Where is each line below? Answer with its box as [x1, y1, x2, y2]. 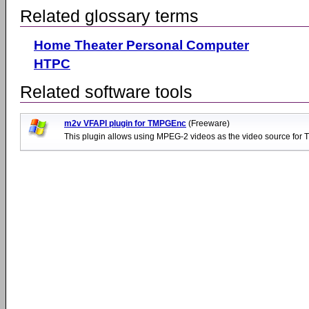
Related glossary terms [20, 6, 199, 26]
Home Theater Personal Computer [34, 37, 249, 52]
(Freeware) [188, 118, 230, 128]
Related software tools [20, 81, 192, 101]
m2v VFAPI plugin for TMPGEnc [64, 118, 186, 128]
